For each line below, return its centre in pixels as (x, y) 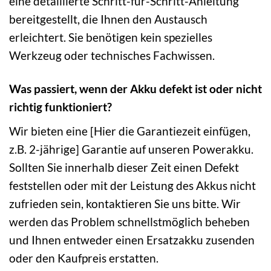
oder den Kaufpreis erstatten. (84, 258)
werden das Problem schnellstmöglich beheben (129, 221)
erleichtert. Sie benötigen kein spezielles (111, 38)
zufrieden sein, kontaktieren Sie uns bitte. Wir (125, 203)
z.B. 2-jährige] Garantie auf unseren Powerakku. (131, 149)
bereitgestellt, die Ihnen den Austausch (108, 19)
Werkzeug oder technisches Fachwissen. (112, 56)
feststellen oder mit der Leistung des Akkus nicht (132, 185)
